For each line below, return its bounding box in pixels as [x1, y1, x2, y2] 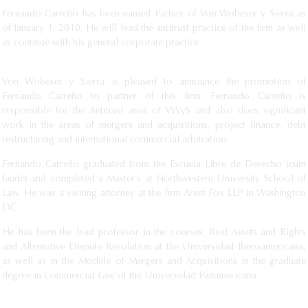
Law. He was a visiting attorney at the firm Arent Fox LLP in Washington [2, 189, 306, 199]
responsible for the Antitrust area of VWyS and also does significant [2, 107, 306, 116]
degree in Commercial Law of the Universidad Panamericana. [2, 272, 258, 281]
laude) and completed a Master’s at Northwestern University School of [2, 175, 306, 184]
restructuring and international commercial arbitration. [2, 135, 228, 145]
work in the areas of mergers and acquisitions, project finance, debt [2, 121, 306, 131]
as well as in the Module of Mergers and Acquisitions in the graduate [2, 257, 306, 267]
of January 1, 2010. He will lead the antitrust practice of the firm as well [2, 24, 306, 34]
